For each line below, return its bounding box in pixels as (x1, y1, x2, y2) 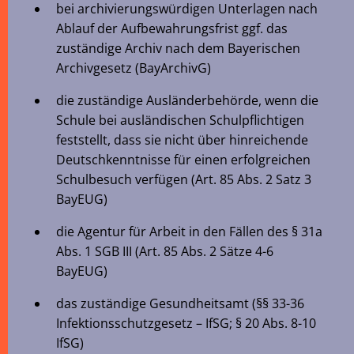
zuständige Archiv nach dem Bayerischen (56, 40, 300, 57)
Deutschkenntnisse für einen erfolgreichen (56, 151, 311, 168)
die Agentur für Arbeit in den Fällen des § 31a (56, 223, 322, 240)
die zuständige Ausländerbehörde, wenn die (56, 92, 318, 109)
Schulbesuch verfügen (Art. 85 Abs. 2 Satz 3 (56, 171, 311, 188)
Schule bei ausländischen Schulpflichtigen (56, 111, 304, 129)
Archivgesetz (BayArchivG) (56, 59, 211, 77)
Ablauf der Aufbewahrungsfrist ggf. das (56, 20, 288, 37)
